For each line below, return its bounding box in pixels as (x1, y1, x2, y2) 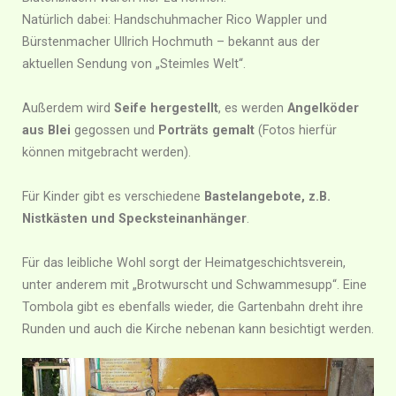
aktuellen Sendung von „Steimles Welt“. (22, 56, 246, 72)
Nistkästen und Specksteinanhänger (22, 210, 247, 226)
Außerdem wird (22, 100, 114, 116)
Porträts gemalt (158, 122, 255, 138)
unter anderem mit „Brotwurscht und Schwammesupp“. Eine (22, 277, 367, 293)
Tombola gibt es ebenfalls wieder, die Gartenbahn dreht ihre (22, 299, 363, 315)
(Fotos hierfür (255, 122, 337, 138)
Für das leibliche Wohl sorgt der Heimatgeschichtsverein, (22, 255, 346, 270)
